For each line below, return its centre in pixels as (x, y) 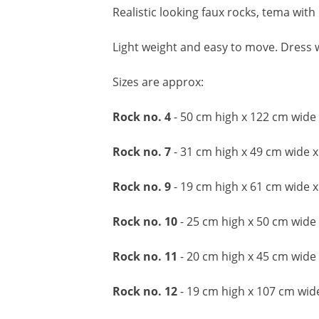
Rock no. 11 (145, 256)
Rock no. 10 (145, 221)
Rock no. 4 (142, 117)
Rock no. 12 (145, 291)
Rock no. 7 (142, 152)
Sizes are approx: (158, 82)
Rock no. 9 (142, 187)
